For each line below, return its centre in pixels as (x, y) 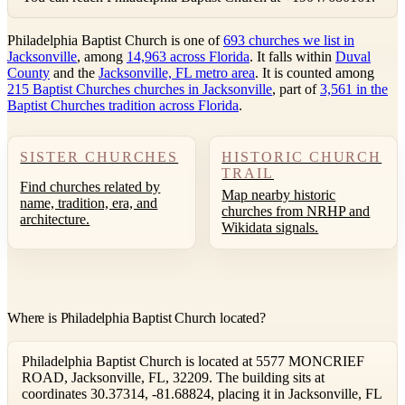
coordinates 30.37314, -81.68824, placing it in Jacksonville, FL (202, 393)
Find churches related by (90, 187)
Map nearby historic (279, 195)
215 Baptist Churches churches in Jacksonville (140, 89)
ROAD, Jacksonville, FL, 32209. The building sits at (173, 377)
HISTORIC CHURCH (302, 156)
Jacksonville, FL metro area (177, 73)
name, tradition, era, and (89, 203)
